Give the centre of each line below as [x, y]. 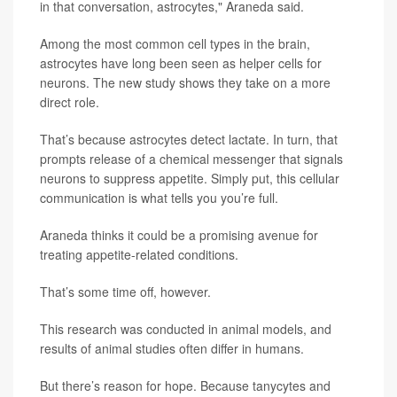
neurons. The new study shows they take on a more [185, 82]
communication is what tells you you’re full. [159, 198]
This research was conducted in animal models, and [186, 329]
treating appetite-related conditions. [139, 254]
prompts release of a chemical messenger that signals [191, 159]
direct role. [70, 102]
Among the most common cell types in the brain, [175, 43]
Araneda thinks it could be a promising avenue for [179, 235]
